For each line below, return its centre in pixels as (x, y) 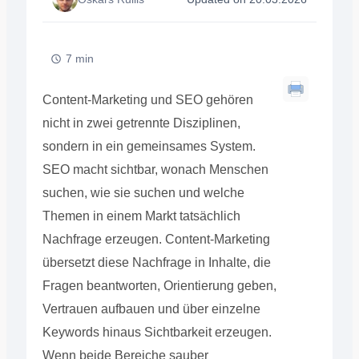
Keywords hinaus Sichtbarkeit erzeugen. (157, 332)
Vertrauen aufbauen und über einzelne (151, 309)
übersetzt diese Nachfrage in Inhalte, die (156, 262)
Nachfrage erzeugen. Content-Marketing (156, 239)
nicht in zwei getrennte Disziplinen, (141, 123)
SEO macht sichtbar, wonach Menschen (155, 169)
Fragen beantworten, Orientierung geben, (159, 286)
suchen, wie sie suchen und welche (143, 193)
